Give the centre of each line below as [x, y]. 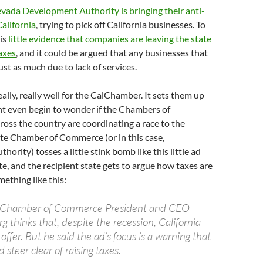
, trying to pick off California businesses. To [121, 24]
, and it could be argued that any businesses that [112, 53]
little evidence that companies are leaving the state [110, 38]
